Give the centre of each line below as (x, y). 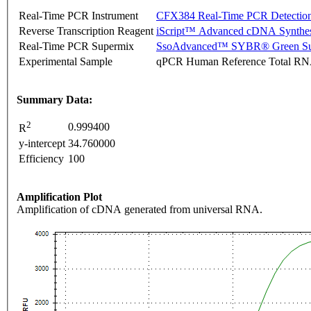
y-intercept (42, 143)
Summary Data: (54, 99)
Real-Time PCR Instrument (78, 15)
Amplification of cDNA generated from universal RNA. (140, 209)
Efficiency (41, 158)
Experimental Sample (66, 61)
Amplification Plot (59, 196)
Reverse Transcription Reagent (86, 31)
